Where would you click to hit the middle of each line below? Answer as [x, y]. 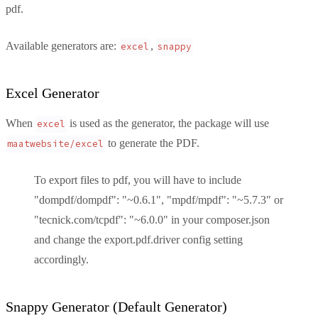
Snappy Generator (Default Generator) [116, 306]
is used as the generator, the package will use [168, 123]
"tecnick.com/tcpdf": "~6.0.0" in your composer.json [152, 219]
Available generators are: [62, 45]
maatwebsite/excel [55, 144]
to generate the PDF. [152, 143]
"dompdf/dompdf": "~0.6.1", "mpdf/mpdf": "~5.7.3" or [159, 199]
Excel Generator [53, 93]
